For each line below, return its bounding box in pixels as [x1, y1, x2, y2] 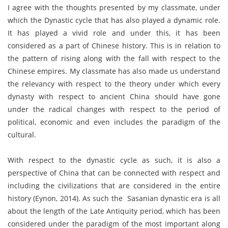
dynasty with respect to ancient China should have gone [8, 92, 220, 101]
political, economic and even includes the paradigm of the [8, 117, 220, 127]
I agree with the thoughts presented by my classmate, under [8, 3, 220, 12]
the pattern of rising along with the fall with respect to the [8, 53, 220, 63]
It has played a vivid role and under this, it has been [8, 28, 220, 38]
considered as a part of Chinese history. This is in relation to [8, 41, 220, 50]
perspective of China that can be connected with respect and [8, 168, 220, 178]
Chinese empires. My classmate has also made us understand [8, 66, 220, 76]
